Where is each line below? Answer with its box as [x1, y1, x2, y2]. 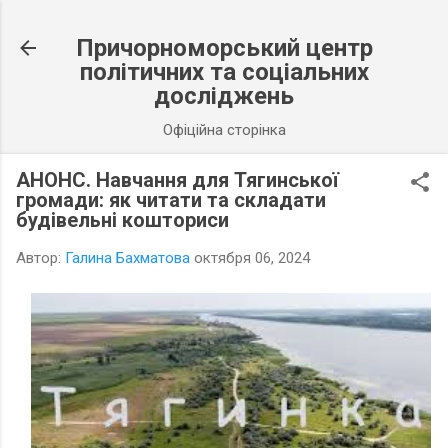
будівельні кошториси [16, 208, 229, 232]
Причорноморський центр [75, 34, 373, 62]
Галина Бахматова [65, 249, 190, 267]
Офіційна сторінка [162, 121, 286, 139]
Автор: [16, 249, 65, 267]
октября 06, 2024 [194, 249, 310, 267]
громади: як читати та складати [16, 188, 326, 212]
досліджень [154, 82, 294, 110]
